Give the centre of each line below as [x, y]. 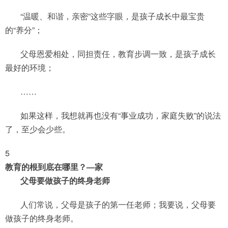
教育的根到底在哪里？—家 [54, 167]
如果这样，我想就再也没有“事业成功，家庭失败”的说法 [121, 115]
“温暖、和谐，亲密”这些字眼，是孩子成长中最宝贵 [112, 16]
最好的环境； [30, 67]
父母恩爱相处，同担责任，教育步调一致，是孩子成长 [118, 54]
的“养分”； [24, 30]
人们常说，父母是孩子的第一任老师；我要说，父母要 [118, 204]
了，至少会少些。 [38, 129]
